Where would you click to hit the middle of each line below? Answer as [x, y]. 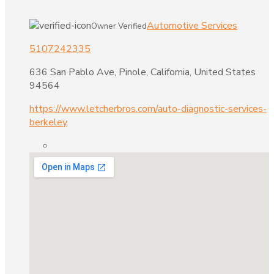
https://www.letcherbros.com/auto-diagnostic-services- [148, 109]
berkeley [48, 122]
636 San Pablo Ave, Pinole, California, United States [143, 72]
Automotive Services [192, 25]
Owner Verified [119, 26]
